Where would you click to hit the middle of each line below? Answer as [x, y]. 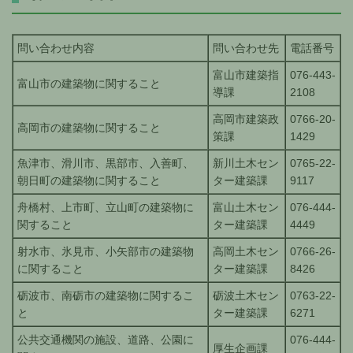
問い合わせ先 [246, 48]
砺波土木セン [246, 295]
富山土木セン [246, 207]
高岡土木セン [246, 251]
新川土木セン [246, 163]
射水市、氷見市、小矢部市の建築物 [106, 251]
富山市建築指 [246, 74]
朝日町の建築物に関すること [89, 180]
